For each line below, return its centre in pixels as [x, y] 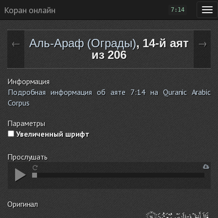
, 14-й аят [162, 43]
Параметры [27, 123]
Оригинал [23, 204]
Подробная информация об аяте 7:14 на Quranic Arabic [109, 92]
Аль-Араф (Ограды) [83, 43]
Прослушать [27, 157]
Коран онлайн [30, 10]
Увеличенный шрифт [52, 134]
